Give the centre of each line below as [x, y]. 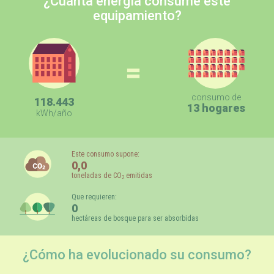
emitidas [138, 175]
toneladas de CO [96, 175]
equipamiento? [137, 15]
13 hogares [217, 108]
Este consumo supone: [105, 154]
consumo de [217, 97]
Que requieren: [94, 197]
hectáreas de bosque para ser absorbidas [135, 218]
